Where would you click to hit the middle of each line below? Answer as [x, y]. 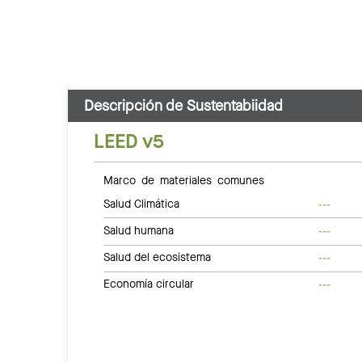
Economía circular [149, 284]
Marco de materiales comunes [184, 179]
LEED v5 [129, 141]
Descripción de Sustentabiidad [183, 105]
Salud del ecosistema [157, 258]
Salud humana [139, 230]
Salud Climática [141, 204]
